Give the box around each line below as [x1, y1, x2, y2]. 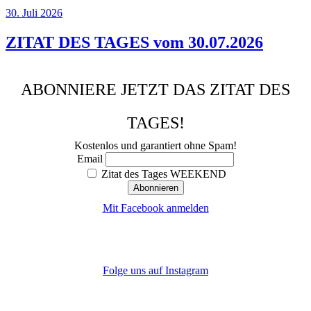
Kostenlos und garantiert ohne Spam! [74, 140, 237, 152]
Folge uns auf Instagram [103, 264, 208, 277]
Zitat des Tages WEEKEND [99, 168, 226, 180]
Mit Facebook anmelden [102, 202, 209, 215]
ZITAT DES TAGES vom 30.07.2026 [6, 33, 263, 52]
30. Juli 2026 [6, 7, 62, 19]
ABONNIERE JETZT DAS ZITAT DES [21, 81, 290, 99]
